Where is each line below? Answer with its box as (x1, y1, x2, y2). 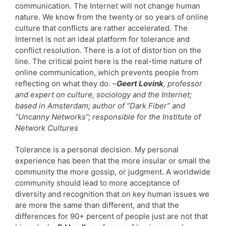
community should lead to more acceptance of (15, 178, 180, 188)
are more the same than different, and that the (15, 200, 179, 210)
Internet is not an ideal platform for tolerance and (15, 34, 190, 44)
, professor (163, 78, 202, 88)
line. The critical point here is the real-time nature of (15, 56, 202, 66)
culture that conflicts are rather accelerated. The (15, 23, 188, 33)
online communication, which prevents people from (15, 67, 198, 77)
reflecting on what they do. (15, 78, 112, 88)
